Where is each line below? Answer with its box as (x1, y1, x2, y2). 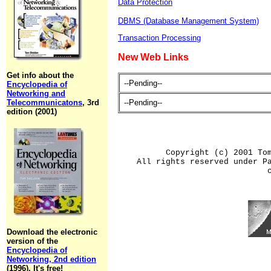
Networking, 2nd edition (7, 255, 96, 264)
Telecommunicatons (7, 98, 82, 107)
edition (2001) (7, 107, 57, 116)
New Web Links (118, 52, 189, 62)
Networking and (7, 89, 65, 98)
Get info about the (7, 71, 74, 80)
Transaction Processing (118, 33, 201, 42)
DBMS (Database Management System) (118, 16, 259, 25)
